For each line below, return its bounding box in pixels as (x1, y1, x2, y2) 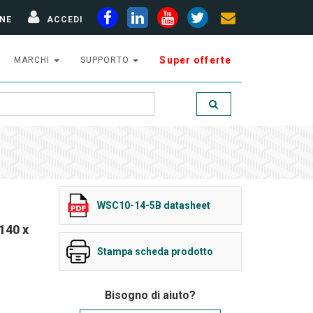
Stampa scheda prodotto (96, 246, 213, 257)
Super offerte (159, 54, 231, 66)
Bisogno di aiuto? (104, 289, 196, 302)
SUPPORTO (80, 55, 132, 65)
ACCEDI (47, 14, 83, 24)
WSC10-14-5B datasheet (96, 200, 210, 211)
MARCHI (14, 55, 52, 65)
